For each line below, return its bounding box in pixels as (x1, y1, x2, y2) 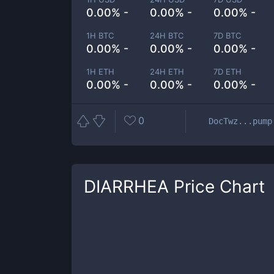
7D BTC (213, 31, 242, 40)
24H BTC (150, 31, 184, 40)
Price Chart (169, 176, 265, 197)
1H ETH (86, 67, 114, 76)
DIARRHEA (84, 176, 169, 197)
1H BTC (86, 31, 114, 40)
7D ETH (213, 67, 242, 76)
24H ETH (150, 67, 185, 76)
